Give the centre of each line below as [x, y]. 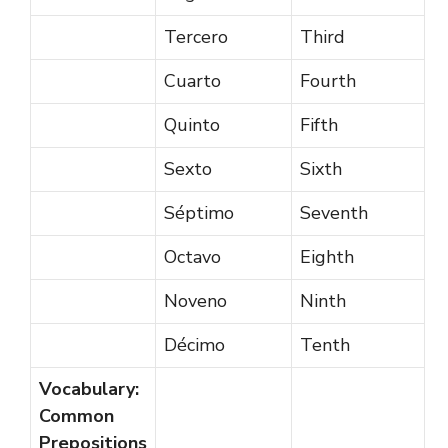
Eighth [327, 256]
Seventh [334, 212]
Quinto [192, 124]
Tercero [196, 36]
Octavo [192, 256]
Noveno [195, 300]
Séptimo [199, 212]
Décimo [194, 344]
